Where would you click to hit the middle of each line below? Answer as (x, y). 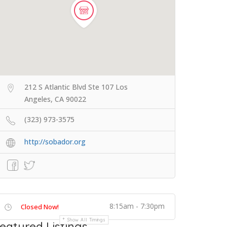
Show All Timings (87, 220)
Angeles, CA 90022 (55, 99)
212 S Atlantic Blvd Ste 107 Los (76, 87)
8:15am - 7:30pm (137, 206)
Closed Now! (40, 207)
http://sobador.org (55, 142)
